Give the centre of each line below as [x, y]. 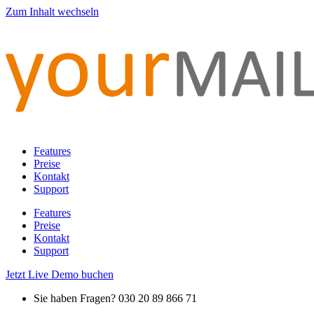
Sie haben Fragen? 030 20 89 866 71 [115, 298]
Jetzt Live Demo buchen [60, 274]
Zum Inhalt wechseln [52, 12]
